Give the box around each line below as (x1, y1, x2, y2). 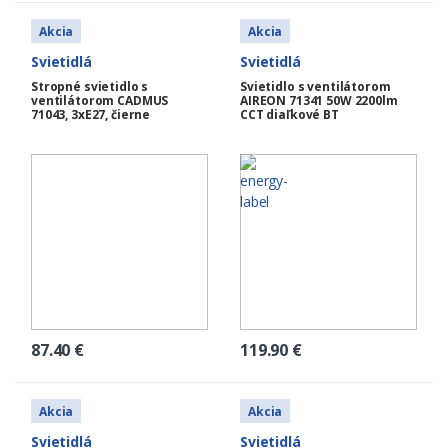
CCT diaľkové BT (240, 106, 339, 124)
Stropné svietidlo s (31, 78, 149, 96)
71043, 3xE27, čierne (31, 106, 151, 124)
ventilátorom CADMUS (31, 92, 169, 110)
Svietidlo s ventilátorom (240, 78, 391, 96)
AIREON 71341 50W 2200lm (240, 92, 398, 110)
